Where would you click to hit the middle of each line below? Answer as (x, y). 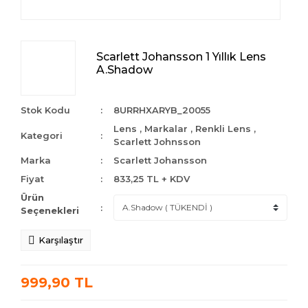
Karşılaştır (61, 240)
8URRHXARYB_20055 (162, 110)
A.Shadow (124, 69)
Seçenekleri (50, 210)
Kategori (42, 135)
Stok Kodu (45, 110)
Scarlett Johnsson (157, 142)
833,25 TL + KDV (152, 179)
